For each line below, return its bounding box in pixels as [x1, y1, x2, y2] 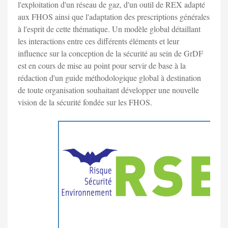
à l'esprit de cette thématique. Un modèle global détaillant [18, 23, 201, 35]
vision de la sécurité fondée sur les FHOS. [18, 97, 152, 108]
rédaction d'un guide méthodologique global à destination [18, 72, 201, 83]
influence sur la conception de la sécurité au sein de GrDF [18, 48, 203, 59]
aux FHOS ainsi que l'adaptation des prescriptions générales [18, 11, 210, 22]
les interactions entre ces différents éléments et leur [18, 36, 179, 47]
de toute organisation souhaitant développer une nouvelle [18, 84, 199, 96]
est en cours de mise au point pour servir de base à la [18, 60, 186, 71]
